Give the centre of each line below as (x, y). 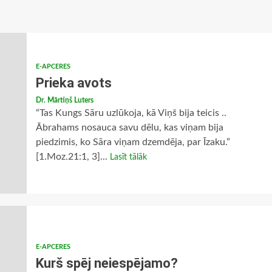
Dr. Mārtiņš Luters (64, 100)
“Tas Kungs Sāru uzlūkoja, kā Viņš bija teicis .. (131, 113)
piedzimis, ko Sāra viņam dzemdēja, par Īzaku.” (133, 142)
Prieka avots (73, 83)
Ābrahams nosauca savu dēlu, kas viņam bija (129, 127)
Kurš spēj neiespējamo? (107, 263)
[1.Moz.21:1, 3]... (73, 157)
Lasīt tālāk (128, 157)
